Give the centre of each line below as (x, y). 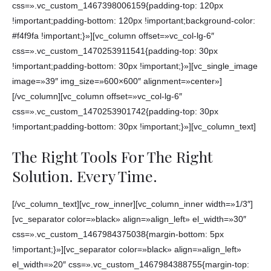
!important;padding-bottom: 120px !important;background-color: (134, 21)
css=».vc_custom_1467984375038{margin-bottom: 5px (118, 234)
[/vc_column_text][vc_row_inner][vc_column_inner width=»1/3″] (132, 204)
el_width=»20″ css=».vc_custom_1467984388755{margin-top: (131, 264)
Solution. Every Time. (85, 176)
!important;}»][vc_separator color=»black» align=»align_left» (127, 249)
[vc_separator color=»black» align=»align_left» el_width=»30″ (129, 219)
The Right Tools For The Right (113, 157)
